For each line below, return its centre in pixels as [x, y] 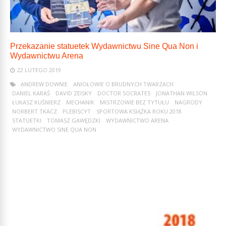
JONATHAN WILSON [182, 93]
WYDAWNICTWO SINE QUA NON [54, 129]
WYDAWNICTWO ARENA [137, 120]
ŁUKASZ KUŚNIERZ [36, 102]
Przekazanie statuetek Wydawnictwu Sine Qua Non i [104, 46]
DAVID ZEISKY [74, 93]
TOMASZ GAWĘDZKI [74, 120]
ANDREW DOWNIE [44, 84]
